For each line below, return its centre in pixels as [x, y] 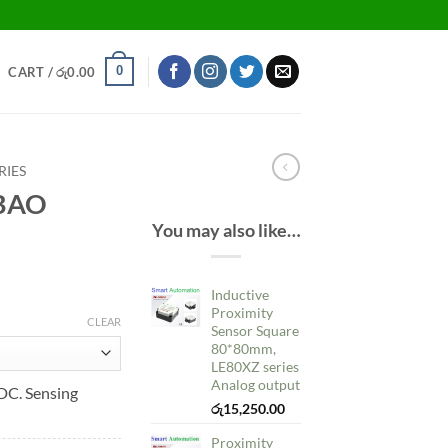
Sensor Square [255, 331]
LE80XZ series [255, 367]
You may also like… [226, 229]
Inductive [240, 295]
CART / [32, 71]
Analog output [255, 385]
